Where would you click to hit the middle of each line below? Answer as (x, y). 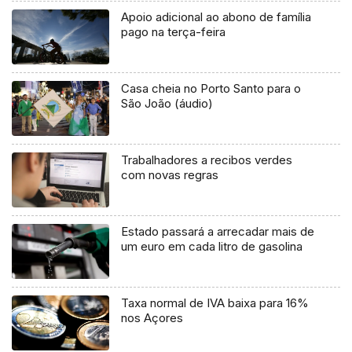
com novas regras (170, 174)
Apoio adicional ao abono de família (216, 16)
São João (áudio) (167, 103)
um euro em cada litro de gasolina (212, 246)
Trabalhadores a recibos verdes (207, 159)
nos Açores (152, 317)
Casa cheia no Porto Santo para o (211, 88)
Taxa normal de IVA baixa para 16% (215, 302)
